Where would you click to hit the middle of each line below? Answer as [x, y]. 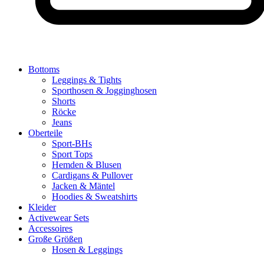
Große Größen [55, 239]
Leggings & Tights [87, 80]
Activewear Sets [59, 218]
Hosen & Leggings [87, 250]
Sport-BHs [72, 143]
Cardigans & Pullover [92, 175]
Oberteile [45, 133]
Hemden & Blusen [87, 165]
